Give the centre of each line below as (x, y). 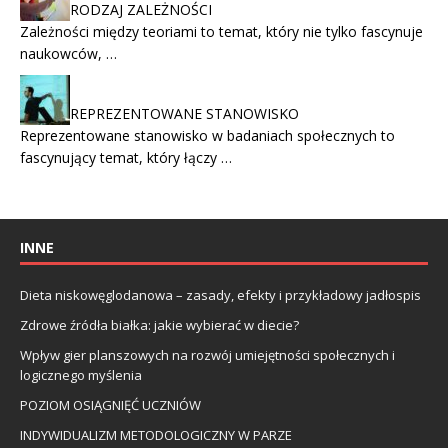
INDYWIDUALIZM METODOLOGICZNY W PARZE (156, 435)
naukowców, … (68, 54)
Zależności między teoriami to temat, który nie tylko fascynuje (221, 32)
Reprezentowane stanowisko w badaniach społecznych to (207, 136)
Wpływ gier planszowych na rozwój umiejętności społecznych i (207, 355)
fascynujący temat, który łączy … (126, 158)
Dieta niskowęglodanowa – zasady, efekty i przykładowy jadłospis (220, 295)
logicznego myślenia (81, 375)
